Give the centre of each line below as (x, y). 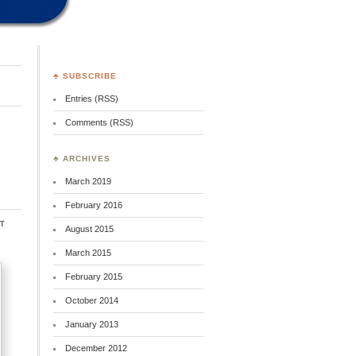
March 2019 (89, 181)
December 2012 (97, 348)
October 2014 (92, 300)
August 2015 (90, 229)
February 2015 (94, 277)
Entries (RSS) (92, 99)
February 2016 (94, 205)
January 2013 (92, 324)
